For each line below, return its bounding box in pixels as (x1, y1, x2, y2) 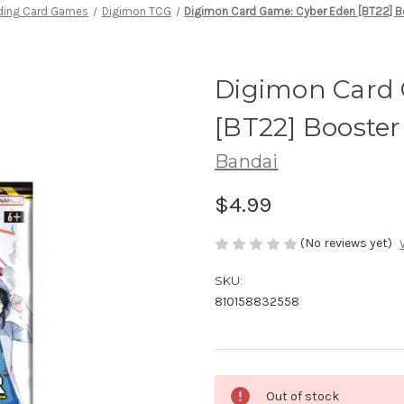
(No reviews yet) (300, 234, 392, 251)
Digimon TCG (101, 4, 171, 18)
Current (215, 376, 260, 391)
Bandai (215, 150, 279, 172)
